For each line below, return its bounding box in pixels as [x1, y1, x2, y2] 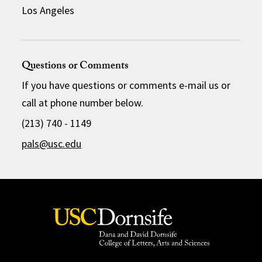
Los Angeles [22, 3, 75, 17]
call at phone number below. [22, 95, 144, 109]
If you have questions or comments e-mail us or [22, 78, 231, 92]
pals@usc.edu [22, 136, 82, 150]
